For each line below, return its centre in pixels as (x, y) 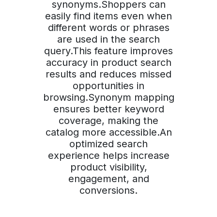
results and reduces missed (108, 74)
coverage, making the (108, 121)
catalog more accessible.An (108, 132)
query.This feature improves (108, 51)
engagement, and (108, 179)
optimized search (108, 144)
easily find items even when (108, 16)
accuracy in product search (108, 63)
